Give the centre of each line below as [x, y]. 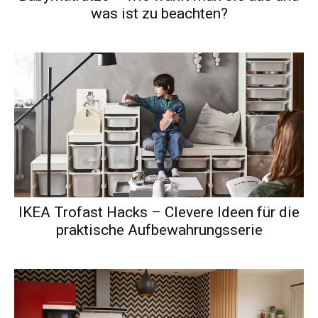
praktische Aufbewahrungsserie [159, 230]
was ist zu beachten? [159, 14]
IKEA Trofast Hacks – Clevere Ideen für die [159, 213]
